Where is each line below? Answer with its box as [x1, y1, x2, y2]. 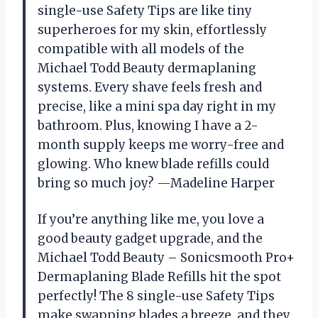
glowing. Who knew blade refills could [38, 156, 269, 172]
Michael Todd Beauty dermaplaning [38, 60, 256, 77]
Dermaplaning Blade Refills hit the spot [38, 269, 281, 285]
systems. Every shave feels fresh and [38, 79, 262, 96]
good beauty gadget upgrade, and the [38, 231, 263, 247]
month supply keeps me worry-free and [38, 137, 284, 153]
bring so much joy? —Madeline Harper [38, 175, 275, 192]
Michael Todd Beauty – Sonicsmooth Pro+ [38, 250, 295, 266]
